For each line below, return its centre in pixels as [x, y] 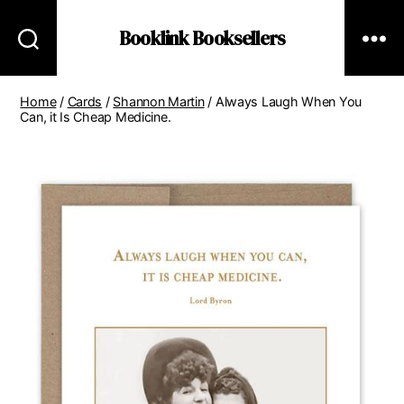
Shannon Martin [159, 101]
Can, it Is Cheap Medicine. [96, 117]
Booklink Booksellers [202, 38]
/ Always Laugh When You [283, 101]
